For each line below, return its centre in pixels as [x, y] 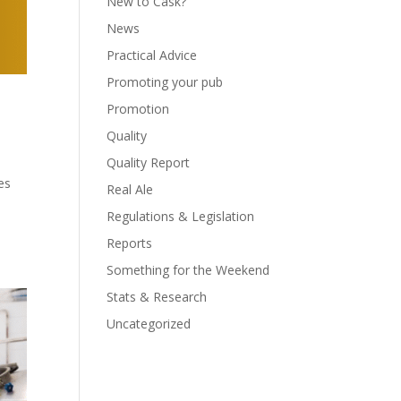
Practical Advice [152, 55]
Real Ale [130, 189]
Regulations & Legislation [181, 216]
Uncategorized [149, 324]
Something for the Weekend [188, 270]
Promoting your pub [165, 82]
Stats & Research [157, 297]
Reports [130, 243]
